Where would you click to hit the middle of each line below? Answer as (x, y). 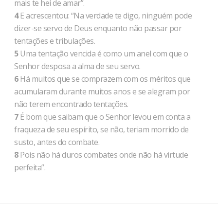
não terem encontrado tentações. (72, 104)
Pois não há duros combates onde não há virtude (103, 155)
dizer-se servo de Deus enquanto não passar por (98, 28)
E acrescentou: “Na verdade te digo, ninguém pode (105, 16)
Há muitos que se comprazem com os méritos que (104, 79)
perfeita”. (30, 167)
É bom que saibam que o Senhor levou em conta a (104, 117)
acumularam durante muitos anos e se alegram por (102, 91)
